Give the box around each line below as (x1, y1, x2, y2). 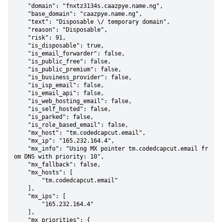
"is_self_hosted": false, (14, 106, 28, 112)
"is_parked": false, (14, 113, 28, 120)
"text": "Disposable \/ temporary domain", (14, 18, 28, 25)
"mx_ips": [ (14, 193, 28, 200)
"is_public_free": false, (14, 58, 28, 65)
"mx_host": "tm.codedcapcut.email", (14, 129, 28, 136)
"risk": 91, (14, 34, 28, 41)
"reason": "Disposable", (14, 26, 28, 33)
